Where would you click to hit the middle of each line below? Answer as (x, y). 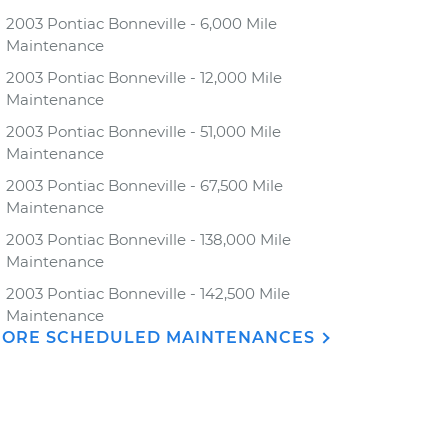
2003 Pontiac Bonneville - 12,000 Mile (144, 77)
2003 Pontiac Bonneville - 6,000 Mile (141, 23)
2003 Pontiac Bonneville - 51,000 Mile (143, 131)
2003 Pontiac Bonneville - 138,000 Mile (148, 239)
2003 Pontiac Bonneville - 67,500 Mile (144, 185)
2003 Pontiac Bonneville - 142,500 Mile (148, 293)
